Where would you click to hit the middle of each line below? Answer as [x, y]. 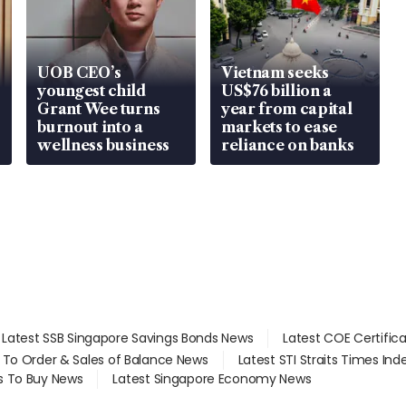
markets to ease [279, 126]
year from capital [286, 108]
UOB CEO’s [79, 72]
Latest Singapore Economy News [212, 378]
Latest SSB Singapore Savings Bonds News [128, 338]
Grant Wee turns [99, 108]
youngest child [92, 90]
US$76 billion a [276, 90]
